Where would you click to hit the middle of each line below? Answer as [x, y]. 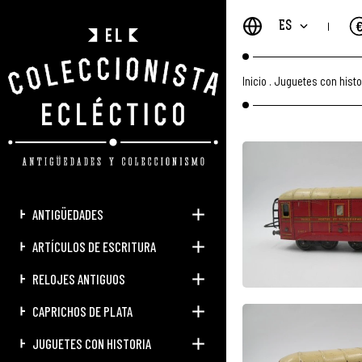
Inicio [255, 80]
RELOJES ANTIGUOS [79, 279]
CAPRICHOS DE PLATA [82, 311]
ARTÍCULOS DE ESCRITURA [94, 247]
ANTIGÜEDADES [68, 215]
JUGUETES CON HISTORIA [92, 344]
